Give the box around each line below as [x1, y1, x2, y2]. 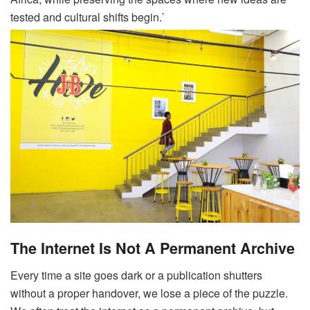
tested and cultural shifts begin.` [10, 8, 165, 25]
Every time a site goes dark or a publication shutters [10, 266, 262, 283]
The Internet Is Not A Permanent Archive [10, 237, 295, 259]
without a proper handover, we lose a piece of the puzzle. [10, 284, 288, 301]
